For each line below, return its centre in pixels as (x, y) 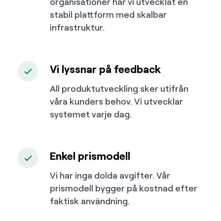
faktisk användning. (90, 201)
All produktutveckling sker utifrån (119, 88)
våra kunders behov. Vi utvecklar (116, 101)
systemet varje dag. (91, 114)
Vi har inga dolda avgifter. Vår (110, 175)
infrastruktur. (77, 27)
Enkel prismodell (90, 155)
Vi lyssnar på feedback (105, 69)
